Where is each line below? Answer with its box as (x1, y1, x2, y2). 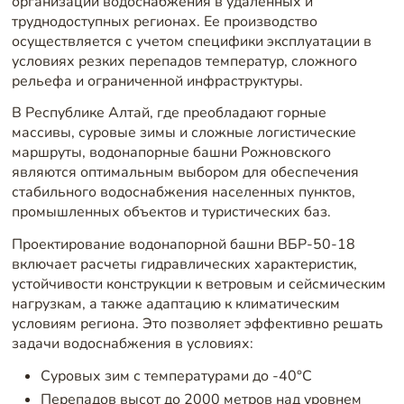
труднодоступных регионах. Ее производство (11, 11, 317, 32)
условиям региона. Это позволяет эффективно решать (11, 313, 383, 334)
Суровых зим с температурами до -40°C (40, 365, 312, 386)
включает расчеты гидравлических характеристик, (11, 253, 357, 274)
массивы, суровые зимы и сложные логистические (11, 123, 356, 143)
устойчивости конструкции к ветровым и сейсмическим (11, 273, 386, 294)
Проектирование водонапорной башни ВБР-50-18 (11, 234, 355, 254)
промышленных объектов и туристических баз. (11, 202, 331, 223)
